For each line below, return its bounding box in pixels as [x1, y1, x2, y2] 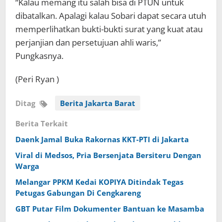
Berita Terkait [15, 118, 68, 128]
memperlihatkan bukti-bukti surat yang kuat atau [15, 23, 203, 35]
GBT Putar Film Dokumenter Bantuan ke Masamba [15, 203, 204, 214]
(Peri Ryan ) [15, 73, 59, 85]
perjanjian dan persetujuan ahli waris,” [15, 36, 161, 48]
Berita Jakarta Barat [60, 98, 135, 108]
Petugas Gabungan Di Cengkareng [15, 187, 141, 198]
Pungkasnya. [15, 50, 63, 61]
